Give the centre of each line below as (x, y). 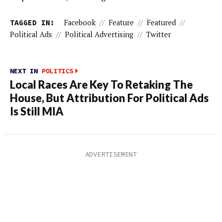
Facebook (80, 22)
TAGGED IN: (32, 22)
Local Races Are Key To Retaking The (101, 85)
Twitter (159, 34)
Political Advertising (99, 34)
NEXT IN (26, 71)
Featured (161, 22)
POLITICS (57, 71)
